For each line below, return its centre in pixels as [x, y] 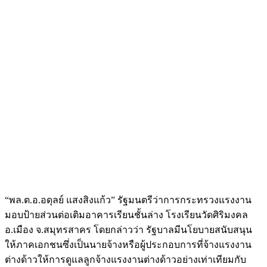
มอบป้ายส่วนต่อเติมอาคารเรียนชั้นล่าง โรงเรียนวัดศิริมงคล [126, 215]
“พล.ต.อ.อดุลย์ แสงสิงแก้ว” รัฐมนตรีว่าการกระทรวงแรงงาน [128, 200]
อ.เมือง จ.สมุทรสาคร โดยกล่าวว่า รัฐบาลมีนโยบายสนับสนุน [128, 229]
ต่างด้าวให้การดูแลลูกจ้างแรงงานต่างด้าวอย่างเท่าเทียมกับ [125, 259]
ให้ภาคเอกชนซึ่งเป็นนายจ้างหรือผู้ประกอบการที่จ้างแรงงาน [128, 244]
